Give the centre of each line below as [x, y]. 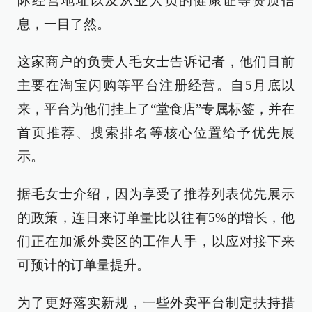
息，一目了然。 [64, 24]
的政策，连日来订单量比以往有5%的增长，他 [156, 218]
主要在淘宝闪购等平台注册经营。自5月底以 [156, 85]
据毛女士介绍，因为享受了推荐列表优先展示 [156, 194]
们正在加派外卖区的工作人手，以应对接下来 [156, 241]
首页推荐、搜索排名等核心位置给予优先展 [156, 133]
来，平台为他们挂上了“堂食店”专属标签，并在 [156, 109]
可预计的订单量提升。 [84, 265]
